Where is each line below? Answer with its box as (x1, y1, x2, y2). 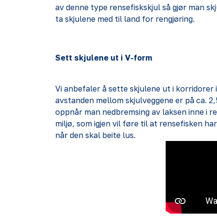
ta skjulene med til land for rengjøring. (55, 14, 199, 24)
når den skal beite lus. (55, 130, 136, 140)
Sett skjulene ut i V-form (55, 53, 152, 62)
